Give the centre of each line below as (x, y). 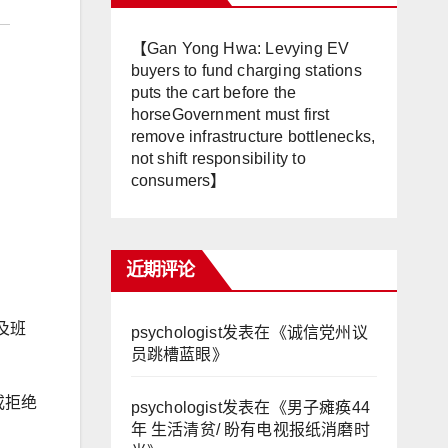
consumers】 (178, 180)
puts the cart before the (213, 92)
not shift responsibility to (218, 158)
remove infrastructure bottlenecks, (253, 136)
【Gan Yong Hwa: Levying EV (240, 48)
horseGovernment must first (230, 114)
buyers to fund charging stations (246, 70)
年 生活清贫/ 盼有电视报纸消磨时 (250, 429)
